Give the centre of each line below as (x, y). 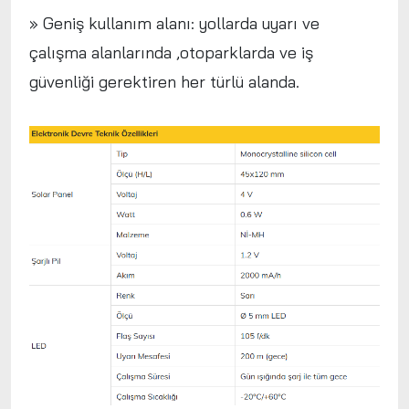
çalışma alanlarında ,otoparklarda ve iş (171, 52)
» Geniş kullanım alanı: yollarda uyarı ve (174, 23)
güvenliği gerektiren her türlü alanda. (164, 82)
